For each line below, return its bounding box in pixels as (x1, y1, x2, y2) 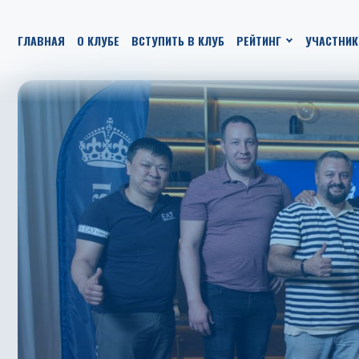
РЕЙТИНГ (236, 31, 281, 49)
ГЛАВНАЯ (18, 31, 65, 49)
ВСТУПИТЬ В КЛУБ (131, 31, 224, 49)
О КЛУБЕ (77, 31, 119, 49)
